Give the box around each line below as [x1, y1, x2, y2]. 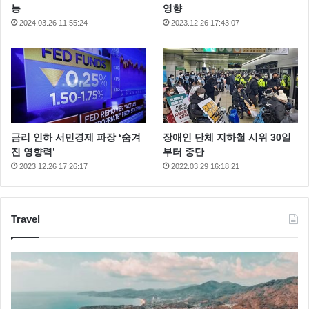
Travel [11, 213, 40, 226]
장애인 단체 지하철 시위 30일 [163, 132, 292, 143]
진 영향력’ [11, 146, 55, 158]
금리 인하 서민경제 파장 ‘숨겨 [11, 132, 141, 143]
